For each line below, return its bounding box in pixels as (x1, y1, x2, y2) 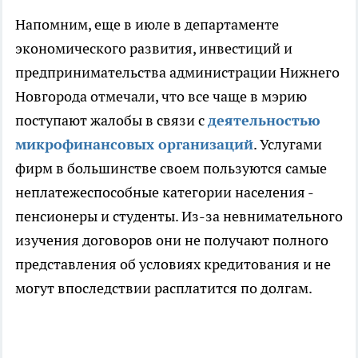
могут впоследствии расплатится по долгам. (15, 279, 315, 298)
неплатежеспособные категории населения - (15, 183, 313, 202)
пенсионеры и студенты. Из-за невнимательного (15, 207, 343, 226)
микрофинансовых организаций (15, 135, 253, 154)
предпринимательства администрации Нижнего (15, 63, 340, 82)
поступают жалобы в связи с (15, 111, 208, 130)
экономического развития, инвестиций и (15, 39, 292, 58)
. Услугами (253, 135, 322, 154)
